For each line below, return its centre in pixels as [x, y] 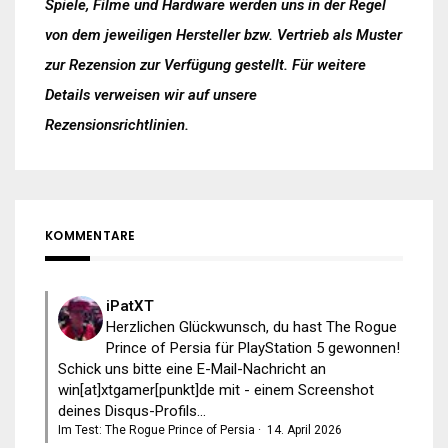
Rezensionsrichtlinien [115, 124]
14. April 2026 [304, 429]
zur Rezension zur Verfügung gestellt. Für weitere [205, 64]
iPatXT [130, 305]
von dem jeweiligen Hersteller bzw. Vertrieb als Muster [223, 34]
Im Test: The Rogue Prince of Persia [156, 429]
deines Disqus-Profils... [132, 410]
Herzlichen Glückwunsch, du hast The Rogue [251, 326]
